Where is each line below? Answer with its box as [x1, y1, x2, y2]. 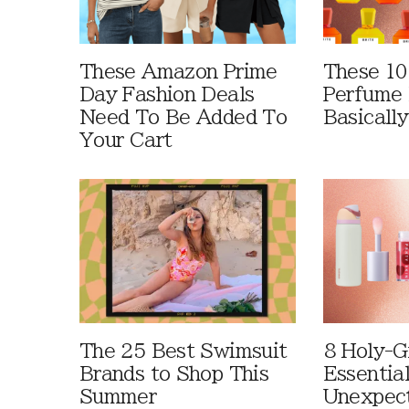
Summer [79, 387, 157, 407]
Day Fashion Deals [79, 84, 255, 104]
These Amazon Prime [79, 61, 278, 81]
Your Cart [79, 130, 173, 150]
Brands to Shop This [79, 364, 269, 384]
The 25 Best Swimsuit [79, 341, 288, 362]
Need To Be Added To [79, 107, 288, 127]
